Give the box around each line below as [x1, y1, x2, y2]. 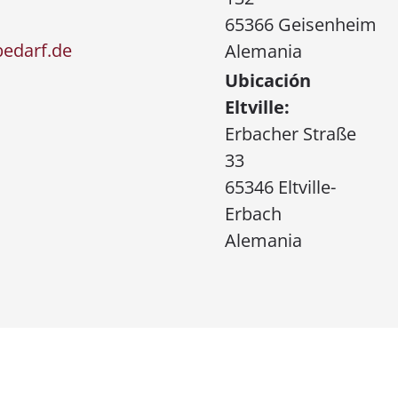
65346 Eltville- [224, 175, 336, 199]
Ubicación [224, 68, 311, 92]
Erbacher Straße [224, 122, 356, 146]
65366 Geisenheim [224, 12, 377, 36]
